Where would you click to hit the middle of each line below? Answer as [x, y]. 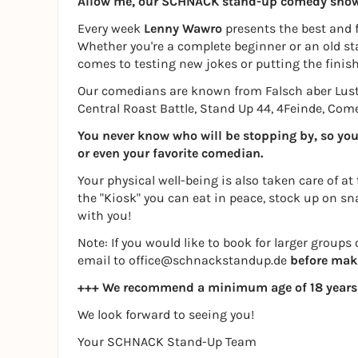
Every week [111, 28]
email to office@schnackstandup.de [184, 260]
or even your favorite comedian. [170, 153]
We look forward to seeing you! [166, 314]
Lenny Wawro [183, 28]
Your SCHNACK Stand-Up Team [167, 342]
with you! [104, 215]
